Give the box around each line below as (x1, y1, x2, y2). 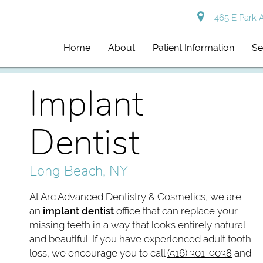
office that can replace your (114, 204, 238, 217)
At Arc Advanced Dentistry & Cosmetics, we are (29, 190, 241, 203)
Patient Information (153, 42, 235, 53)
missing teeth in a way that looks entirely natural (29, 218, 245, 231)
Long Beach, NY (29, 161, 128, 180)
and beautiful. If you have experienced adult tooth (29, 232, 251, 245)
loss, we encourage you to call (29, 247, 167, 259)
